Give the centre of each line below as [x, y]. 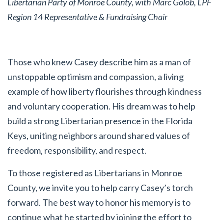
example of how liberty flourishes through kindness [105, 92]
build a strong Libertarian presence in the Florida [100, 121]
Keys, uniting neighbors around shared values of [99, 136]
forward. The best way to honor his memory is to [99, 203]
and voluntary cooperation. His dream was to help [101, 106]
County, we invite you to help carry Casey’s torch [100, 188]
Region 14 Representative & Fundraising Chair [87, 17]
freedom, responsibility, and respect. [77, 151]
